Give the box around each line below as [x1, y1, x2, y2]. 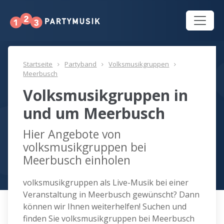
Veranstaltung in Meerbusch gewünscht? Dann [23, 189, 200, 200]
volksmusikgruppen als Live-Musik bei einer [23, 177, 189, 188]
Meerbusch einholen [23, 152, 131, 168]
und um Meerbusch [23, 103, 165, 124]
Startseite [23, 59, 53, 69]
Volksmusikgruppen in [23, 85, 188, 106]
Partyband [64, 59, 97, 69]
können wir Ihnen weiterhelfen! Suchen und [23, 201, 187, 212]
